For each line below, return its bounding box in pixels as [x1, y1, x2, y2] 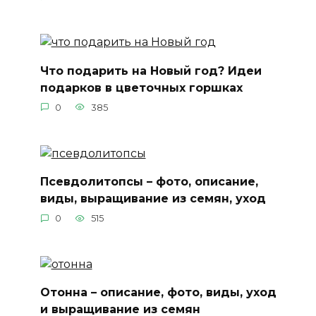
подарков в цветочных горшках [39, 80, 243, 95]
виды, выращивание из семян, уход [39, 191, 266, 205]
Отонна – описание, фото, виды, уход [39, 285, 276, 299]
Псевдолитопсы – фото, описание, [39, 174, 258, 188]
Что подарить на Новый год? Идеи [39, 63, 262, 78]
